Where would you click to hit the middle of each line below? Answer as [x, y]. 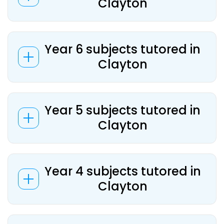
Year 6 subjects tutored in [122, 49]
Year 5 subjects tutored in [122, 110]
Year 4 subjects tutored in [122, 171]
